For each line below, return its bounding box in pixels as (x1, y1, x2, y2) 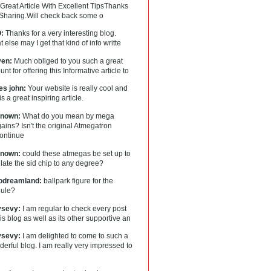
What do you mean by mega (21, 111, 115, 120)
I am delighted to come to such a (21, 232, 129, 241)
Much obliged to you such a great (12, 56, 123, 65)
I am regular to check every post (21, 204, 127, 213)
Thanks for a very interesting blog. (4, 29, 117, 38)
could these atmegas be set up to (21, 149, 131, 158)
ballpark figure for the (42, 177, 114, 186)
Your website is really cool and (26, 84, 128, 93)
